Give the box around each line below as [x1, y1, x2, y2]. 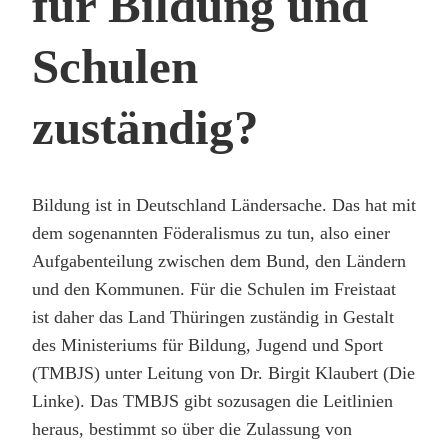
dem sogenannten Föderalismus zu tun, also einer [32, 222, 390, 243]
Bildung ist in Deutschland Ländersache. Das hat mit [32, 194, 416, 215]
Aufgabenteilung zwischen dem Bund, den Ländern [32, 250, 406, 271]
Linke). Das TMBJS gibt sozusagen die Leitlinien [32, 390, 393, 411]
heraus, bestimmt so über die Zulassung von [32, 418, 352, 439]
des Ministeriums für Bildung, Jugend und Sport [32, 334, 383, 355]
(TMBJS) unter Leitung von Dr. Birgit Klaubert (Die [32, 362, 415, 383]
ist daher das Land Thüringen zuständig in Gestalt [32, 306, 394, 327]
